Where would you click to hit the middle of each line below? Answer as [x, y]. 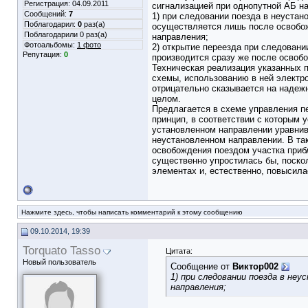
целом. [166, 99]
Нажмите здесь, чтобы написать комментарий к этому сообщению [132, 212]
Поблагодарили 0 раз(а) [66, 34]
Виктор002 [255, 266]
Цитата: [179, 251]
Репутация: [43, 54]
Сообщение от [201, 266]
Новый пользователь [59, 262]
